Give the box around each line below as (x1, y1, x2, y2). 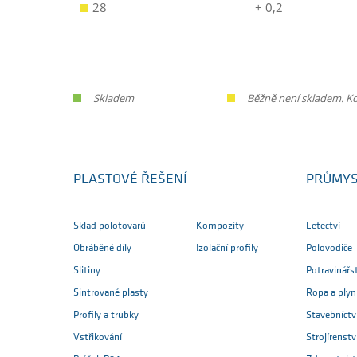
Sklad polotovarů (73, 221, 146, 232)
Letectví (306, 221, 340, 232)
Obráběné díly (73, 243, 131, 254)
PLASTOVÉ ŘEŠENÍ (73, 172, 187, 188)
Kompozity (196, 221, 244, 232)
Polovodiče (306, 243, 352, 254)
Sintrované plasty (73, 288, 148, 299)
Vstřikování (73, 332, 122, 343)
